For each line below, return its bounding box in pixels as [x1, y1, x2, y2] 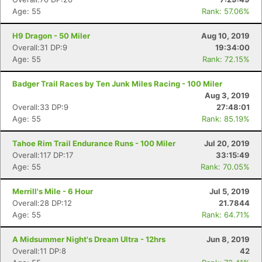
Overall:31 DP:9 [12, 43, 67, 52]
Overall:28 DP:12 [12, 198, 72, 208]
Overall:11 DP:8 [12, 246, 66, 256]
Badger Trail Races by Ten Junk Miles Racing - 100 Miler [12, 79, 222, 88]
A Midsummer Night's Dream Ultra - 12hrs [12, 235, 166, 244]
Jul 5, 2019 [209, 187, 250, 196]
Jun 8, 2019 [206, 235, 250, 244]
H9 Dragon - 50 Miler [12, 31, 90, 40]
